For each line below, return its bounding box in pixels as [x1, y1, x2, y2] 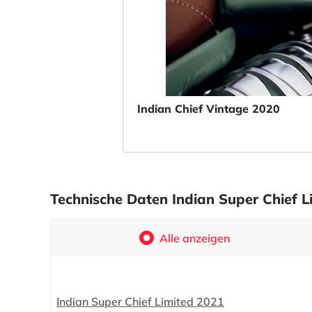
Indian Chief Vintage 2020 [137, 102, 280, 116]
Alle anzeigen [159, 231, 231, 245]
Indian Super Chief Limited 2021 [56, 294, 224, 309]
